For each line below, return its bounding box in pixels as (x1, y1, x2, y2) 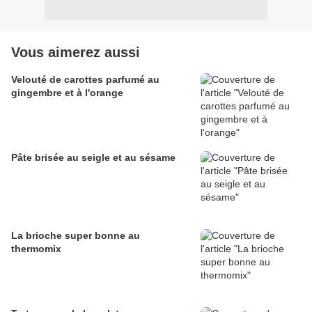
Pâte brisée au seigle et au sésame (11, 152, 175, 164)
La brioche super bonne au (11, 230, 140, 242)
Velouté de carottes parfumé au (11, 74, 159, 86)
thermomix (11, 243, 61, 255)
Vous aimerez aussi (11, 45, 140, 61)
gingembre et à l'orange (11, 87, 123, 99)
